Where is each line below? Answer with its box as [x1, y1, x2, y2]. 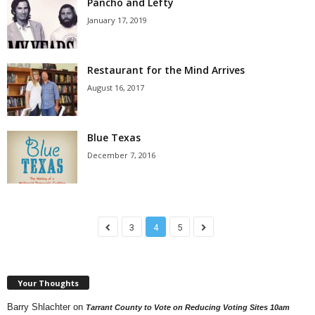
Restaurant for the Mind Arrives [87, 63, 245, 77]
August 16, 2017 [87, 82, 144, 93]
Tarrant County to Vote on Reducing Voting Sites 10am [86, 302, 290, 311]
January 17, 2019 [87, 15, 147, 25]
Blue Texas [87, 131, 141, 144]
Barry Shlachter [7, 301, 70, 312]
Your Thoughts [18, 277, 79, 288]
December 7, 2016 [87, 150, 155, 160]
